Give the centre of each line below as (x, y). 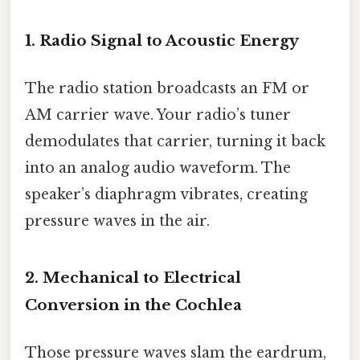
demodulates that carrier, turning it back (175, 142)
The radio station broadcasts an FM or (167, 89)
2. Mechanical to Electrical (133, 278)
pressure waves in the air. (117, 221)
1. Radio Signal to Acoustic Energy (162, 41)
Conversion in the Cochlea (133, 305)
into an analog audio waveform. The (158, 168)
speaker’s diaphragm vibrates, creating (166, 195)
